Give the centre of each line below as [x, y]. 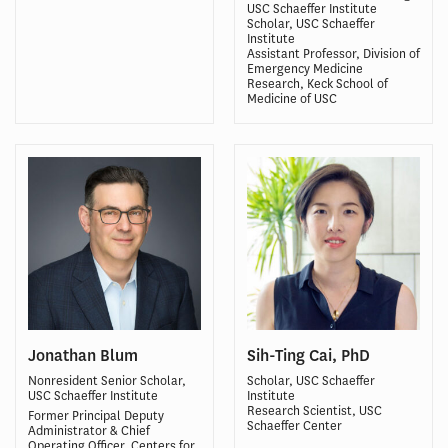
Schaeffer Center [294, 426]
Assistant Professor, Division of [333, 54]
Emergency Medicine [305, 69]
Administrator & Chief [89, 431]
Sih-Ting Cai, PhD [308, 356]
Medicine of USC [292, 99]
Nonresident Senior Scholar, [107, 381]
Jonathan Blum [83, 356]
